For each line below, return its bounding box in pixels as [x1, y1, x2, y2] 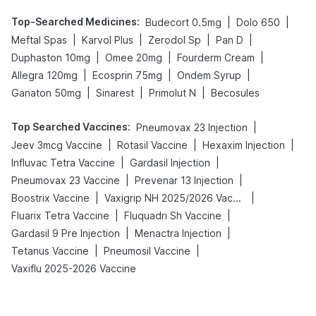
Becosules [211, 87, 260, 99]
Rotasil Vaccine [117, 139, 188, 151]
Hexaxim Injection [202, 139, 285, 151]
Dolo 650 [236, 16, 280, 28]
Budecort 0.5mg [145, 16, 221, 28]
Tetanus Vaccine [11, 245, 89, 257]
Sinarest [96, 87, 134, 99]
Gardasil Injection [130, 157, 210, 169]
